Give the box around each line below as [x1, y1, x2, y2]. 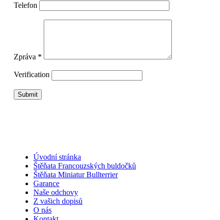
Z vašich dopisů [33, 196, 82, 205]
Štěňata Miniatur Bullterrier [33, 170, 118, 179]
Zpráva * [13, 52, 42, 61]
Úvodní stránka [33, 152, 81, 161]
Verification [13, 70, 50, 79]
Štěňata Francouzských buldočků [33, 161, 136, 170]
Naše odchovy [33, 188, 78, 196]
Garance [33, 179, 59, 188]
